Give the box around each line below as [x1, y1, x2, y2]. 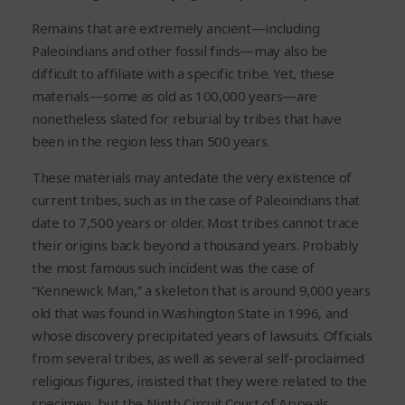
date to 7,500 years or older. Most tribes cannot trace [32, 213, 359, 232]
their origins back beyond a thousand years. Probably [32, 236, 359, 255]
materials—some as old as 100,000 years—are [32, 87, 317, 106]
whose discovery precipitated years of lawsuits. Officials [32, 326, 372, 345]
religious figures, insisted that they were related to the [32, 372, 367, 391]
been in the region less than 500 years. [32, 132, 269, 151]
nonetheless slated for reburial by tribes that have [32, 109, 342, 128]
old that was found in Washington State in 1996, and [32, 304, 348, 323]
